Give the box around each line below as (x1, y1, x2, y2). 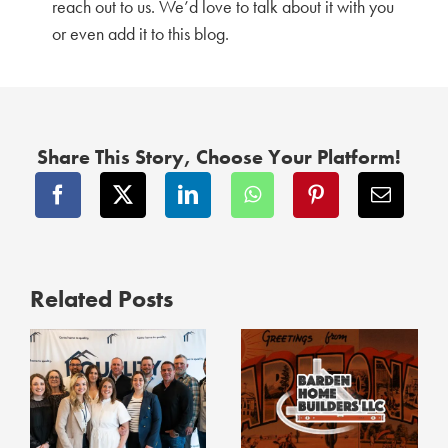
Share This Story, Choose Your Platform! (37, 144, 401, 170)
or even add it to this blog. (52, 22, 230, 45)
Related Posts (29, 284, 173, 314)
